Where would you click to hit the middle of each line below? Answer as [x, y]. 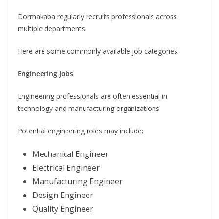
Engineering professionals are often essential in [92, 96]
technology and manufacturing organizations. [89, 108]
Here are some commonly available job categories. [98, 51]
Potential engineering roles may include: [80, 131]
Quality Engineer [63, 208]
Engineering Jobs [45, 73]
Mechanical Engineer [70, 154]
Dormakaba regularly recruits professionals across [97, 16]
